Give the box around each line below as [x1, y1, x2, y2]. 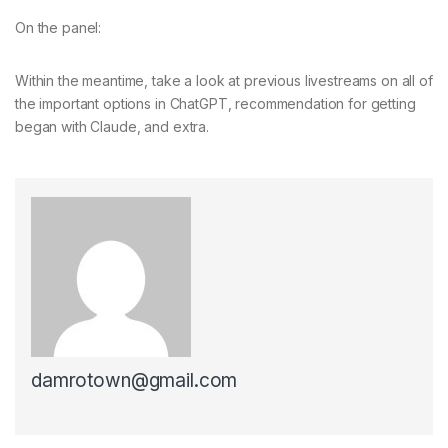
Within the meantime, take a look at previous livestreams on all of [15, 72, 433, 90]
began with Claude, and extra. [15, 118, 209, 136]
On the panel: [15, 19, 102, 37]
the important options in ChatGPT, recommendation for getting [15, 95, 416, 113]
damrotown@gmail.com [31, 369, 238, 393]
